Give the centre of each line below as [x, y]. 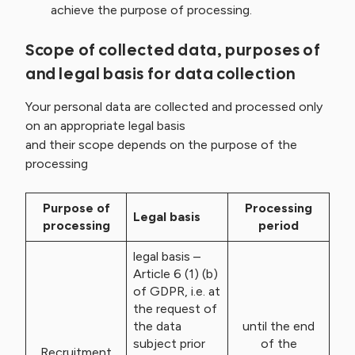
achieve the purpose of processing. [151, 10]
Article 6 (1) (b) [176, 274]
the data [157, 326]
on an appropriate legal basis [105, 126]
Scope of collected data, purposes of [173, 50]
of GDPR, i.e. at [177, 291]
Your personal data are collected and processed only [174, 107]
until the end [279, 326]
